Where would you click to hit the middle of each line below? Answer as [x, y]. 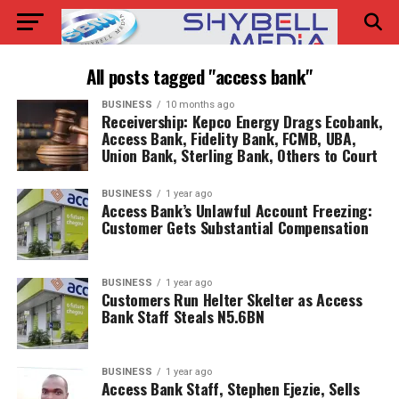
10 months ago [199, 105]
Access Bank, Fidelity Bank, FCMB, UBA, [228, 138]
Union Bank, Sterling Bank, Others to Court [239, 155]
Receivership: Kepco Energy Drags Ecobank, [242, 121]
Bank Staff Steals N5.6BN [187, 316]
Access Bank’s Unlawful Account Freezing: [236, 210]
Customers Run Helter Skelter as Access [232, 299]
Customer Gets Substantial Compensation [235, 227]
